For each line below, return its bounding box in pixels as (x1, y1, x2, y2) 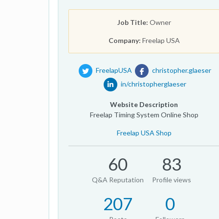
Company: (108, 36, 141, 44)
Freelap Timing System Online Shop (89, 110, 198, 119)
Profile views (152, 175, 192, 184)
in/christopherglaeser (120, 79, 186, 88)
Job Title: (117, 18, 148, 26)
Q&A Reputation (92, 175, 144, 184)
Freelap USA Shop (116, 129, 172, 137)
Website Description (110, 100, 178, 109)
